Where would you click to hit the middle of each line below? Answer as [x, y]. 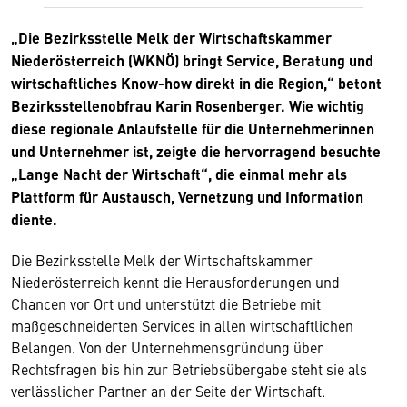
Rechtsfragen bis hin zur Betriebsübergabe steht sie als [189, 369]
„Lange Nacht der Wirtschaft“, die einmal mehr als [179, 174]
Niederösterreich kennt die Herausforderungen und [175, 282]
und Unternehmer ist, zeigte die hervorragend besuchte [196, 151]
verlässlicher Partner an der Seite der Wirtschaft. [168, 391]
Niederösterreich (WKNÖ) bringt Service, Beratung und [192, 60]
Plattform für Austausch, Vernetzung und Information [187, 197]
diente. [36, 219]
